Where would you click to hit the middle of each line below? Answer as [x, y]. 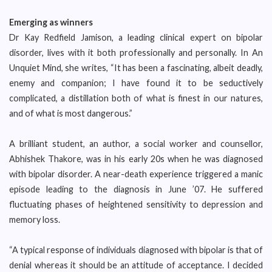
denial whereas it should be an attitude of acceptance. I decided [136, 265]
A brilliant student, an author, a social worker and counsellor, [136, 144]
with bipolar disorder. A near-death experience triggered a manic [136, 174]
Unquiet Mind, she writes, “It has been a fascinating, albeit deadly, [136, 68]
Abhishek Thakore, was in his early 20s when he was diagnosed [136, 159]
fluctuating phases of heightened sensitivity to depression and [136, 204]
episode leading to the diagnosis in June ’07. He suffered [136, 189]
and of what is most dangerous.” [71, 113]
